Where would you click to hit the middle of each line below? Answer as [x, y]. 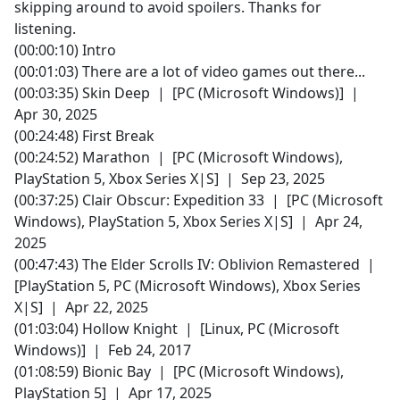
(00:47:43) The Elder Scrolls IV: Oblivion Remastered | [196, 265]
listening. [45, 29]
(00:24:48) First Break [84, 136]
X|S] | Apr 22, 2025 [81, 308]
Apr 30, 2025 [56, 115]
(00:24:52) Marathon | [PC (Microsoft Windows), [179, 158]
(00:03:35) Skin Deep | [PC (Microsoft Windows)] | [188, 93]
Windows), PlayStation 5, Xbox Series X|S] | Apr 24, [188, 222]
